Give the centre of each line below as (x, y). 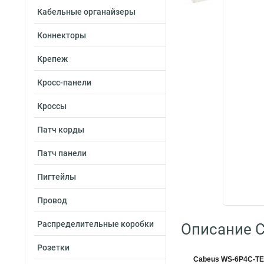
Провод (52, 200)
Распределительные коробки (95, 224)
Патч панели (62, 153)
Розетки (53, 247)
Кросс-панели (64, 82)
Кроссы (52, 106)
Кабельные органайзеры (86, 12)
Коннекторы (62, 35)
